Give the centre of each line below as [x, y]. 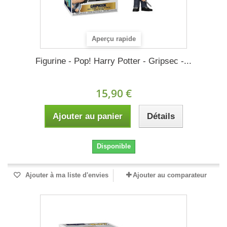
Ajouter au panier [87, 116]
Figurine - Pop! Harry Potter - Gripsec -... [113, 61]
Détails [161, 116]
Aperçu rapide [114, 39]
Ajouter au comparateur [170, 175]
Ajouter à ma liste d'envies [66, 175]
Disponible [113, 146]
